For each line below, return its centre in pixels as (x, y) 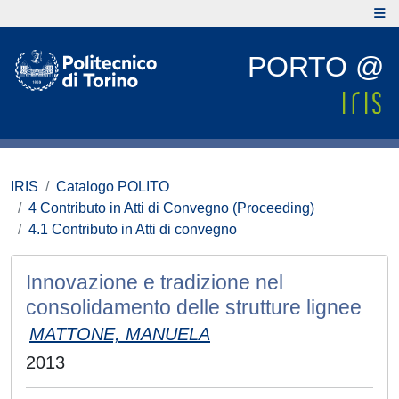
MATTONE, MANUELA (120, 334)
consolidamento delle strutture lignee (194, 307)
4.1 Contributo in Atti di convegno (133, 229)
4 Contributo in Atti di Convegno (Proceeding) (171, 208)
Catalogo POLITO (113, 187)
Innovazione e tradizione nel (155, 282)
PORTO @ (316, 67)
